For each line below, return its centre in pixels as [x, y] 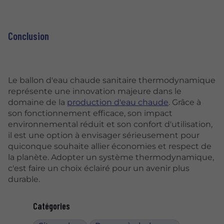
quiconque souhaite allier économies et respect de [110, 146]
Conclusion [28, 36]
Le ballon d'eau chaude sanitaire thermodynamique [112, 80]
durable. [24, 179]
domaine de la [37, 102]
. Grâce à [185, 102]
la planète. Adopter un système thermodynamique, [111, 157]
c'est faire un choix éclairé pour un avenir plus [99, 168]
